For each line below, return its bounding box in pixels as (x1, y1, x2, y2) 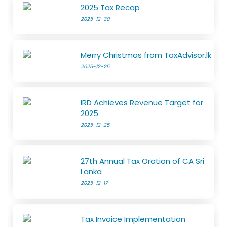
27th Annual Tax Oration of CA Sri (81, 155, 205, 166)
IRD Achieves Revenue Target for (81, 97, 204, 108)
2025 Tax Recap (81, 2, 140, 13)
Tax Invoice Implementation (81, 213, 186, 224)
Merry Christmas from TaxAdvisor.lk (81, 49, 212, 60)
